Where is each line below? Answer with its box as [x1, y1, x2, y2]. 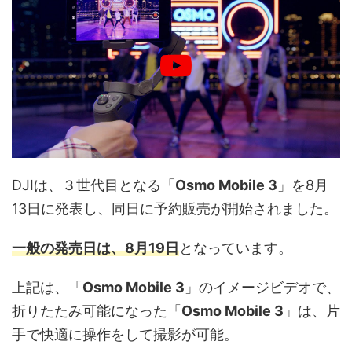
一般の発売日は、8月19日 [12, 240, 179, 257]
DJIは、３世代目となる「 [12, 177, 175, 194]
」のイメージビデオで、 [185, 279, 340, 296]
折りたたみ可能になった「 [12, 302, 181, 320]
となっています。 [179, 240, 292, 257]
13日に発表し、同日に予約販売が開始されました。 [12, 200, 338, 218]
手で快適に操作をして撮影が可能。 [12, 326, 238, 343]
